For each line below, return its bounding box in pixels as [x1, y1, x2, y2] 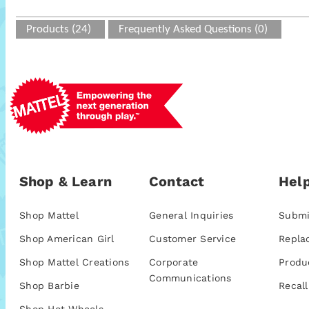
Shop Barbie [19, 280, 79, 292]
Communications [149, 272, 232, 284]
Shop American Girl [19, 233, 114, 245]
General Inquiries [149, 210, 234, 221]
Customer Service [149, 233, 237, 245]
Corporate [149, 257, 199, 268]
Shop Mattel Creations [19, 257, 130, 268]
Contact [149, 173, 205, 190]
